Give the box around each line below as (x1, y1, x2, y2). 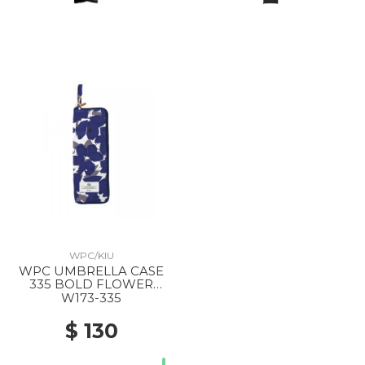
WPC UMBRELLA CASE (19, 263, 164, 279)
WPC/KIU (68, 249, 114, 262)
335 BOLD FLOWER (29, 276, 153, 292)
